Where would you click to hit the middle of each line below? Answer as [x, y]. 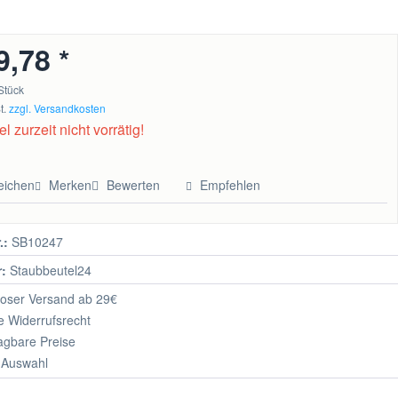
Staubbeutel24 [49, 270]
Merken [71, 185]
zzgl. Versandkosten [58, 107]
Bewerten [134, 185]
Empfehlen [229, 185]
